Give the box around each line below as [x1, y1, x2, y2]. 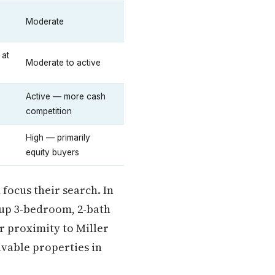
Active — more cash [26, 91, 106, 101]
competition [26, 106, 72, 116]
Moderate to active [26, 58, 101, 68]
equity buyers [26, 147, 79, 157]
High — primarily [26, 133, 90, 142]
